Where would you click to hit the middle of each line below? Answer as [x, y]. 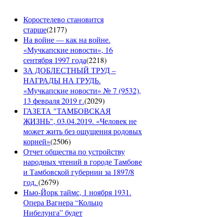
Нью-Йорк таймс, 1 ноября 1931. [77, 192]
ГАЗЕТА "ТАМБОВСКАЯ [67, 111]
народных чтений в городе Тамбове [83, 162]
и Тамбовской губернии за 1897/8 [79, 172]
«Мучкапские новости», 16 [68, 50]
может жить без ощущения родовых [83, 131]
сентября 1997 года [55, 60]
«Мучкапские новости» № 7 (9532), [82, 91]
